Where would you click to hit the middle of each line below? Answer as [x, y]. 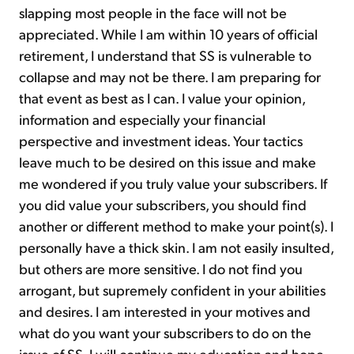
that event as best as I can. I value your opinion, [162, 98]
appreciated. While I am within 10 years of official [168, 34]
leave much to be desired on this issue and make [168, 162]
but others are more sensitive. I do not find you [161, 269]
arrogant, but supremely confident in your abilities [172, 290]
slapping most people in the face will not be [153, 13]
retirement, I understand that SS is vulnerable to [165, 55]
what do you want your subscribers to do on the [165, 333]
